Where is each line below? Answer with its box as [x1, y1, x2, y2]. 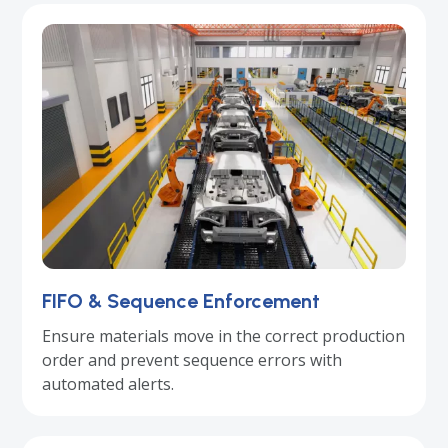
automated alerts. [42, 372, 175, 395]
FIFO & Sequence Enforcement [42, 288, 321, 313]
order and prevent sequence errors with [42, 348, 343, 371]
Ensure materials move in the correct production [42, 324, 406, 347]
